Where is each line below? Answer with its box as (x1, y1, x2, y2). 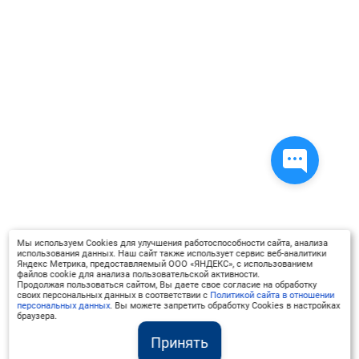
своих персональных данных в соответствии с (17, 290, 211, 301)
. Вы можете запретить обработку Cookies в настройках (110, 301, 341, 311)
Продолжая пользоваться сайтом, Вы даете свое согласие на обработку (17, 280, 317, 290)
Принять (151, 334, 208, 351)
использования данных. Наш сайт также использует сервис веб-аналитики (17, 248, 327, 259)
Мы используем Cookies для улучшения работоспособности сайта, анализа (17, 238, 329, 248)
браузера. (17, 311, 58, 321)
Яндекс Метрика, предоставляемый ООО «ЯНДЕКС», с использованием (17, 259, 313, 269)
